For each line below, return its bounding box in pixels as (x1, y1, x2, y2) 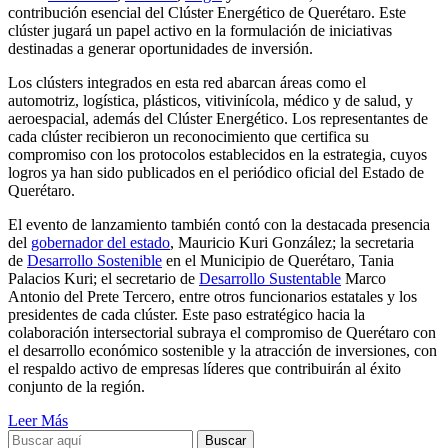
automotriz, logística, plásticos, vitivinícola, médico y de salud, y (8, 92, 413, 110)
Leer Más (8, 412, 68, 430)
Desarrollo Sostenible (27, 252, 162, 270)
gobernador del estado (31, 234, 170, 252)
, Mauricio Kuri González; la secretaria (170, 234, 414, 252)
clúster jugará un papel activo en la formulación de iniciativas (8, 22, 392, 40)
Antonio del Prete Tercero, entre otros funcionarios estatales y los (8, 288, 417, 306)
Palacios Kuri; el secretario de (8, 270, 199, 288)
